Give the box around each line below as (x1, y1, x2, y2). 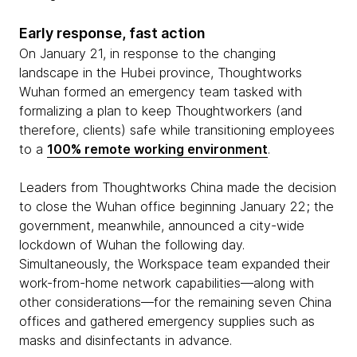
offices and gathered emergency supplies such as (19, 313, 315, 329)
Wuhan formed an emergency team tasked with (19, 84, 302, 100)
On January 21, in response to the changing (19, 45, 276, 61)
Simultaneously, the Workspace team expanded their (19, 256, 330, 272)
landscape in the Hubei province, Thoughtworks (19, 65, 302, 80)
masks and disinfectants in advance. (19, 332, 232, 348)
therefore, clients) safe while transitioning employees (19, 122, 335, 138)
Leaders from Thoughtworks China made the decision (19, 179, 336, 195)
